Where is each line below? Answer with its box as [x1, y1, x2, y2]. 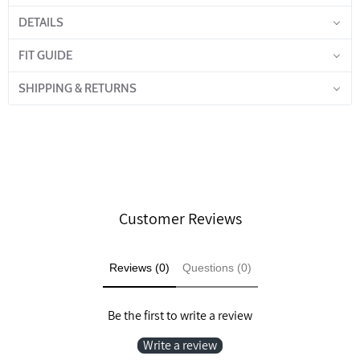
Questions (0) [182, 260, 252, 274]
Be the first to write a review [108, 307, 252, 325]
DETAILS [18, 15, 63, 31]
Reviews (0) [108, 260, 170, 274]
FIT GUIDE [18, 48, 72, 63]
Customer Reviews [118, 207, 242, 229]
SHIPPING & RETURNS [18, 81, 137, 96]
